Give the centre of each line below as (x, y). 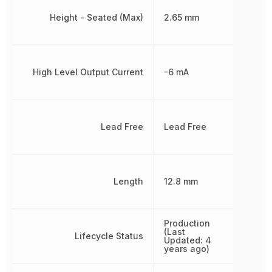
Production (187, 223)
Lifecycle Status (109, 236)
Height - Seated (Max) (96, 17)
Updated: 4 (187, 240)
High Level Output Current (88, 72)
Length (128, 181)
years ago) (186, 248)
